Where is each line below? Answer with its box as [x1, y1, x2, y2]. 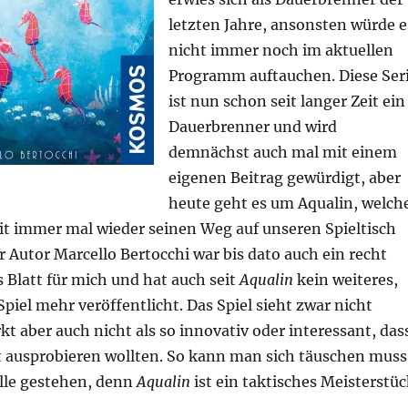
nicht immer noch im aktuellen [168, 41, 393, 60]
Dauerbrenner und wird [168, 117, 337, 137]
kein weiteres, [292, 270, 398, 290]
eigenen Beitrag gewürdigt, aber [168, 168, 401, 188]
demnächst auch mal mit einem [168, 143, 397, 162]
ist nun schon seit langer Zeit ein [168, 92, 405, 111]
